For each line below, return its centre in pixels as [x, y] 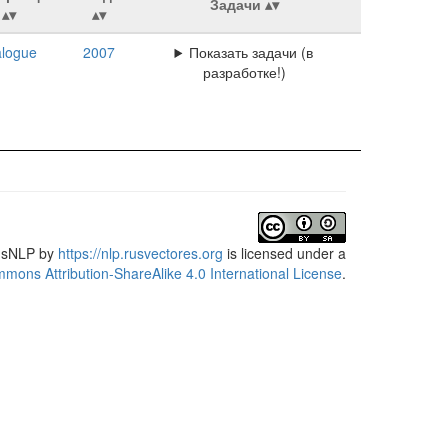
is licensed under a [284, 253]
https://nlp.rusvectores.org [140, 253]
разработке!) [244, 72]
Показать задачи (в [251, 52]
